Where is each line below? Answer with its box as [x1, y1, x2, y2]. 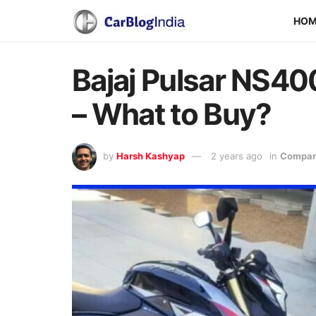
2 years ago [211, 150, 262, 162]
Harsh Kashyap [116, 150, 185, 162]
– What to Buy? [72, 96, 272, 132]
